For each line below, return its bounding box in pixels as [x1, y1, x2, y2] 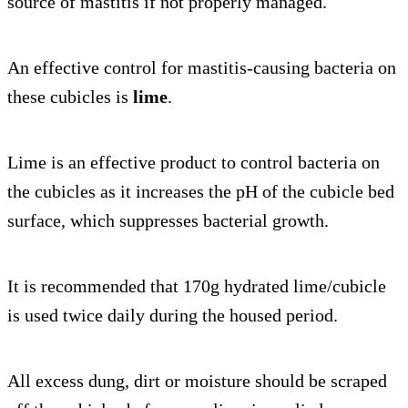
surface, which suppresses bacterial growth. [7, 210, 329, 231]
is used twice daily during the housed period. [7, 305, 338, 326]
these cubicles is [7, 87, 133, 107]
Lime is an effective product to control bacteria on [7, 152, 380, 173]
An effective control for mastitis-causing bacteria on [7, 57, 396, 78]
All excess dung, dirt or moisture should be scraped [7, 371, 387, 392]
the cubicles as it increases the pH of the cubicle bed [7, 181, 394, 202]
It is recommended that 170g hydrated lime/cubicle [7, 276, 386, 297]
